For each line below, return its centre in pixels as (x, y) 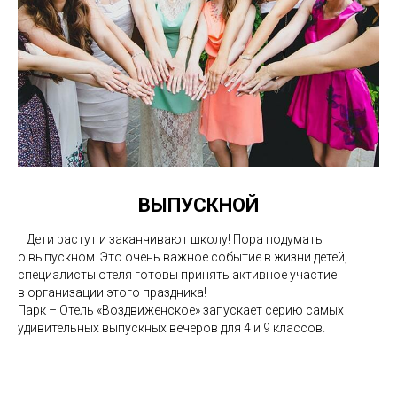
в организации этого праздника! (112, 292)
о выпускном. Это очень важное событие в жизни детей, (183, 257)
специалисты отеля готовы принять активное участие (177, 274)
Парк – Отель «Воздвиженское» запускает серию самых (181, 310)
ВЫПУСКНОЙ (198, 205)
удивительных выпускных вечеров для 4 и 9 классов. (171, 327)
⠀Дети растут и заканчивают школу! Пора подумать (170, 239)
